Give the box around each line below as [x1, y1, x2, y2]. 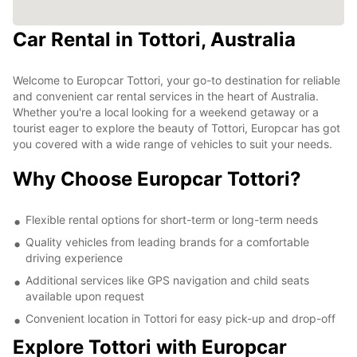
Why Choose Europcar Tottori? [13, 167, 301, 190]
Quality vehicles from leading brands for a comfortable [25, 234, 309, 249]
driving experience [25, 250, 123, 265]
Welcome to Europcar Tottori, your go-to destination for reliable [13, 73, 340, 87]
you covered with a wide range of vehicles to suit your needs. [13, 136, 332, 151]
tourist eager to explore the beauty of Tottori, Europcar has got [13, 120, 340, 135]
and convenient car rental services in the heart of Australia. [13, 88, 319, 103]
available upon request [25, 288, 144, 303]
